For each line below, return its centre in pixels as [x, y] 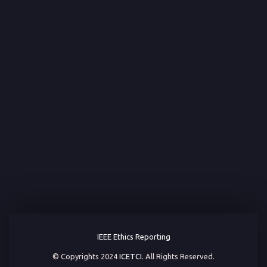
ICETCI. [131, 257]
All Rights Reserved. [179, 257]
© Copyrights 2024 [86, 257]
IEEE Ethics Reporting [133, 237]
